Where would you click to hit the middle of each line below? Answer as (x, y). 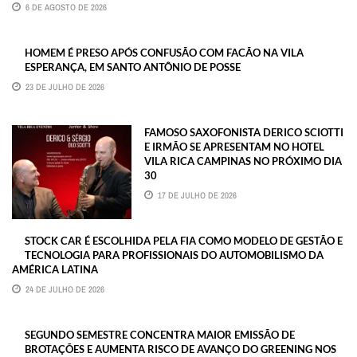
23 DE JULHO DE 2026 (65, 86)
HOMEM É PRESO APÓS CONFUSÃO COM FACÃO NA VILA (164, 52)
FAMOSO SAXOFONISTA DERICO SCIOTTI (244, 132)
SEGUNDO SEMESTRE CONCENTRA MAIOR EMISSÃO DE (160, 334)
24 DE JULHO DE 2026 (65, 289)
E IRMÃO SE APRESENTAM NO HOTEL (234, 146)
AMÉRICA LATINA (55, 269)
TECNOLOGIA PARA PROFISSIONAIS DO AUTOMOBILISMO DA (174, 255)
